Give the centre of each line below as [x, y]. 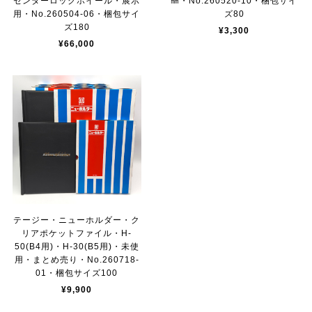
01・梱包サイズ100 [77, 273]
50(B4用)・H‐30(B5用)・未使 [77, 247]
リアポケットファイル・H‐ [77, 234]
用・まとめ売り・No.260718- [77, 260]
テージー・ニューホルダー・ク [77, 220]
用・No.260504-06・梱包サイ [77, 14]
